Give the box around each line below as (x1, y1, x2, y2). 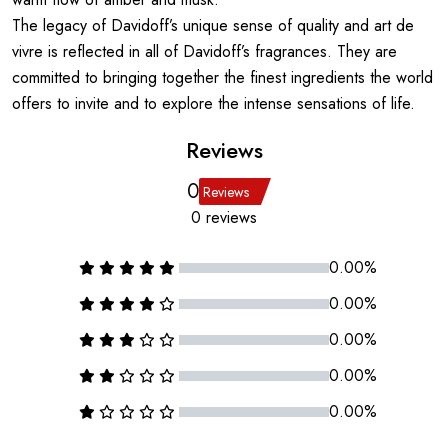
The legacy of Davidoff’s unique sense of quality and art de (12, 14, 414, 37)
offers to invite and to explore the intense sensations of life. (12, 92, 415, 115)
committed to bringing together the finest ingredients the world (12, 66, 433, 89)
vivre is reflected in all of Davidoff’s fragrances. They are (12, 40, 397, 63)
